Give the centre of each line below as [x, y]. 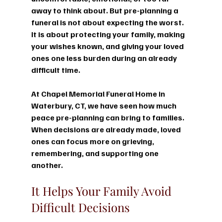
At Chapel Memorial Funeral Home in [99, 93]
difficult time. [55, 70]
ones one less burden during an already [105, 58]
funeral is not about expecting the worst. [108, 22]
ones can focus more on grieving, [93, 141]
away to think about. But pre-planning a [105, 10]
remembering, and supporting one [95, 153]
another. [47, 165]
